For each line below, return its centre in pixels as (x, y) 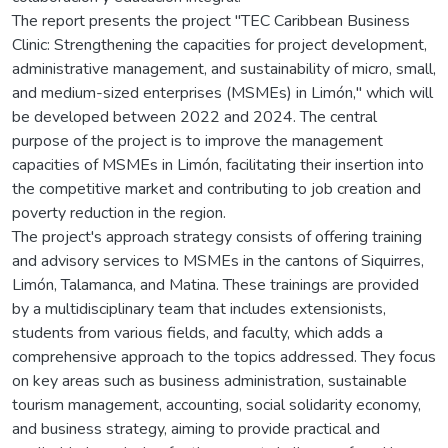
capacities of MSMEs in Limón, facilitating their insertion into (218, 164)
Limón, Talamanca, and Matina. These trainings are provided (215, 284)
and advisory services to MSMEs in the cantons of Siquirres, (218, 260)
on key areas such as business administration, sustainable (209, 380)
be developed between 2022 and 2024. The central (194, 116)
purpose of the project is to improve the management (197, 140)
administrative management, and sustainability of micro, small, (224, 68)
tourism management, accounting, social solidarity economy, (216, 404)
